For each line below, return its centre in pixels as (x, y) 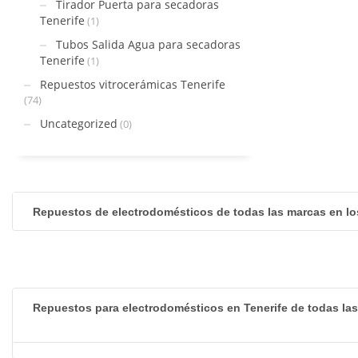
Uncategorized (79, 123)
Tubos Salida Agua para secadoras (148, 44)
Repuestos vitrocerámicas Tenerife (133, 84)
